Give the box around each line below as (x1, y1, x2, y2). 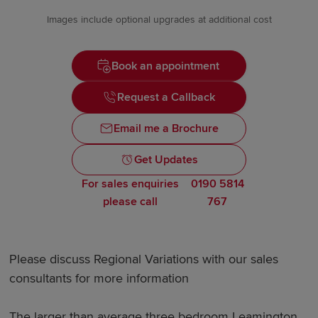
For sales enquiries (82, 177, 180, 192)
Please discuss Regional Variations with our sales (9, 251, 279, 268)
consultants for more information (9, 270, 190, 287)
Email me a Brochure (113, 121, 219, 136)
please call (103, 194, 158, 209)
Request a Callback (116, 90, 215, 105)
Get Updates (133, 153, 198, 168)
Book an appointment (111, 59, 221, 74)
